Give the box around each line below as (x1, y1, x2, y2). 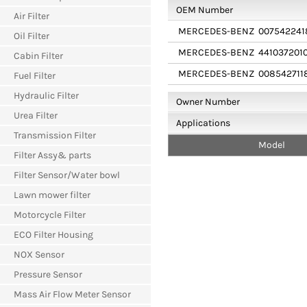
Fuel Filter (14, 70, 56, 82)
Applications (176, 117, 230, 129)
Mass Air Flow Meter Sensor (14, 288, 131, 300)
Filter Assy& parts (14, 149, 91, 161)
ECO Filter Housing (14, 229, 93, 241)
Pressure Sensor (14, 269, 82, 280)
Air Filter (14, 10, 49, 22)
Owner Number (176, 96, 240, 108)
